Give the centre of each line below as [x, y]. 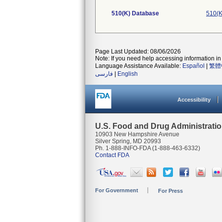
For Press [170, 191]
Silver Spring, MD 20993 [128, 141]
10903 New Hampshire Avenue [137, 134]
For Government [117, 190]
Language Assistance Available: [139, 66]
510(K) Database [135, 13]
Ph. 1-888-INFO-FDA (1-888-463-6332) [148, 148]
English [128, 74]
